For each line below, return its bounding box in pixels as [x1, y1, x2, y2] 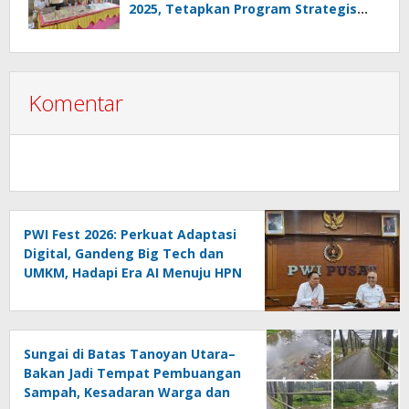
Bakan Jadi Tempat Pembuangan [24, 364, 241, 383]
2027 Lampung [24, 283, 119, 301]
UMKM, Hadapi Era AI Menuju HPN [24, 264, 242, 282]
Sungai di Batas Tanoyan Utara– [24, 345, 236, 363]
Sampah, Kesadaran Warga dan [24, 383, 230, 402]
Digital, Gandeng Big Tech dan [24, 245, 224, 263]
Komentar [28, 88, 123, 119]
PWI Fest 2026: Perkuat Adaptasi [24, 225, 236, 244]
